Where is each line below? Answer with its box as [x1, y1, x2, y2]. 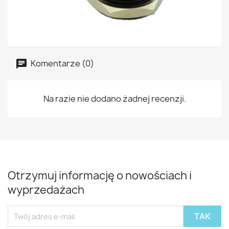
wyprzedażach [8, 182, 84, 198]
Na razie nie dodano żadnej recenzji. [43, 93, 186, 105]
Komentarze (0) [29, 57, 94, 69]
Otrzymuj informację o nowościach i [8, 168, 192, 184]
